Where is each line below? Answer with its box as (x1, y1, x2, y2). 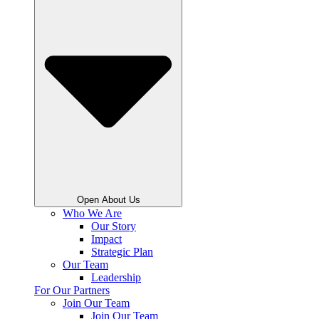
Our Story (91, 219, 136, 232)
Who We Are (63, 206, 122, 219)
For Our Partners (34, 283, 110, 296)
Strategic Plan (91, 245, 153, 258)
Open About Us (76, 194, 140, 205)
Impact (91, 232, 122, 245)
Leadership (91, 271, 141, 283)
